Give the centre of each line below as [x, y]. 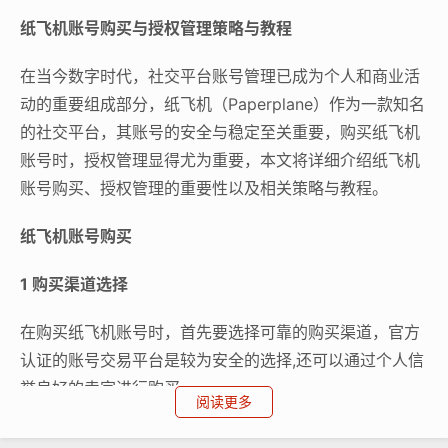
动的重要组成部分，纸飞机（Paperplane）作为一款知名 [222, 103]
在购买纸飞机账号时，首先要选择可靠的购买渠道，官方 [220, 331]
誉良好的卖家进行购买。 [108, 387]
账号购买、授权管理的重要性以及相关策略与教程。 [204, 187]
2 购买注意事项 [75, 435]
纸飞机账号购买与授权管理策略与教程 [156, 27]
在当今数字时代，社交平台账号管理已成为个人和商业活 [220, 75]
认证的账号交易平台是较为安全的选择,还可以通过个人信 [222, 359]
